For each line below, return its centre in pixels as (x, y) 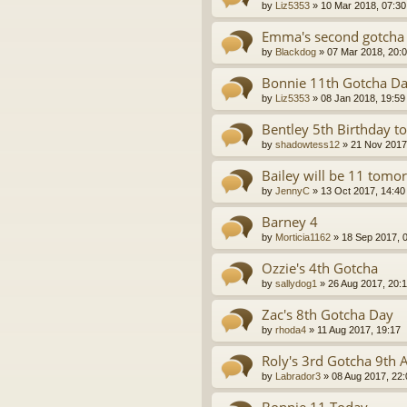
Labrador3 (298, 377)
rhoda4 (291, 330)
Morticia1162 (303, 238)
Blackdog (296, 52)
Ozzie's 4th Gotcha (320, 268)
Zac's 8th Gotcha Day (328, 315)
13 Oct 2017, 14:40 (363, 191)
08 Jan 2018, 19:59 (363, 99)
